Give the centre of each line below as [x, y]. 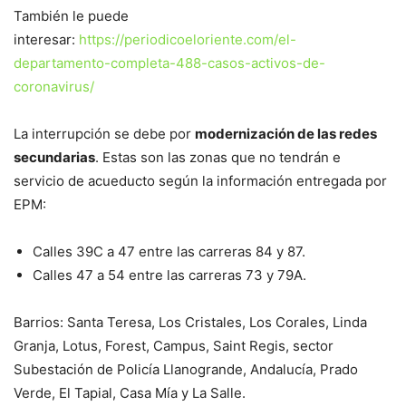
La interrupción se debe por [104, 134]
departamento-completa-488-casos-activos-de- [169, 63]
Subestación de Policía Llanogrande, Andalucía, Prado [186, 370]
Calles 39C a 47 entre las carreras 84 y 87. [169, 252]
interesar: [46, 40]
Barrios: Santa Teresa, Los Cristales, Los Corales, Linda [190, 323]
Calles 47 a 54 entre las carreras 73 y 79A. [169, 275]
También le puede [71, 16]
